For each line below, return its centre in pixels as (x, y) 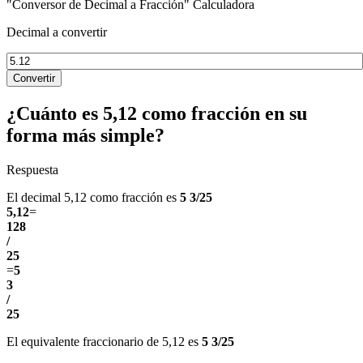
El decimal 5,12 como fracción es (93, 197)
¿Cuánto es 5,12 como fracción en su (157, 113)
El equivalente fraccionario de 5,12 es (104, 341)
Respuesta (32, 169)
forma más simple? (85, 135)
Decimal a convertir (57, 32)
